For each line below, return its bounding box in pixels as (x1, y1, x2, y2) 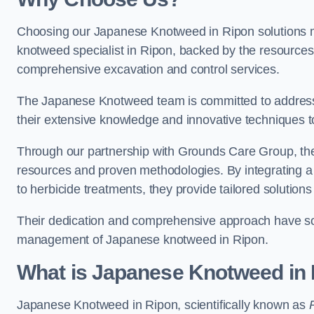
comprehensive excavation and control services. (17, 62, 280, 77)
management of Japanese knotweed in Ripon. (17, 233, 268, 247)
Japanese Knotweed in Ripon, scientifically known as (17, 298, 309, 313)
